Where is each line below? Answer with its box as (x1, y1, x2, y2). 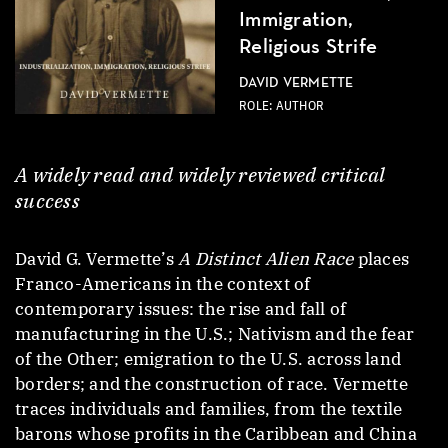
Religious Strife (239, 37, 377, 58)
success (15, 187, 80, 214)
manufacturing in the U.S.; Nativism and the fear (15, 322, 414, 345)
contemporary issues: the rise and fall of (15, 297, 347, 320)
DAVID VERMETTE (239, 75, 354, 90)
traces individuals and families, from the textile (15, 397, 403, 420)
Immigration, (239, 10, 353, 31)
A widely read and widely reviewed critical (15, 161, 386, 188)
